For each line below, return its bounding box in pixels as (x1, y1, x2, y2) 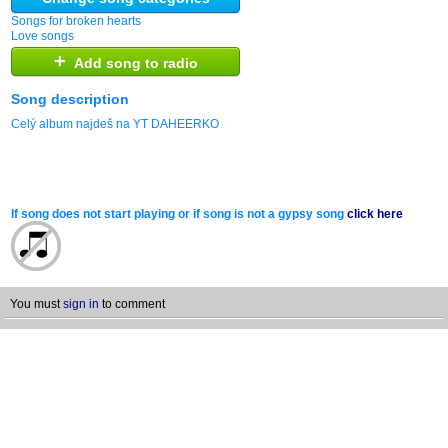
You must (10, 297, 63, 311)
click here (347, 207, 403, 221)
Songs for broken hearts (11, 14, 141, 28)
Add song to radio (66, 55, 198, 71)
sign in (63, 297, 99, 311)
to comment (99, 297, 165, 311)
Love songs (11, 29, 74, 43)
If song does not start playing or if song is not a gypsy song (11, 207, 347, 221)
